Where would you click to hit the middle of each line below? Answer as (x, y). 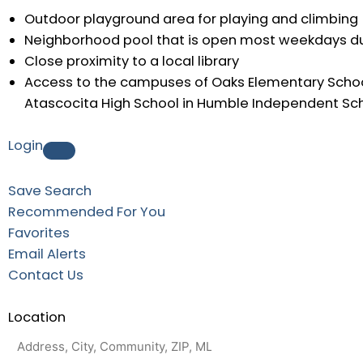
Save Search (50, 190)
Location (37, 317)
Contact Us (46, 275)
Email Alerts (47, 254)
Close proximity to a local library (132, 61)
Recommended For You (87, 211)
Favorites (39, 233)
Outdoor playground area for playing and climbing (191, 19)
